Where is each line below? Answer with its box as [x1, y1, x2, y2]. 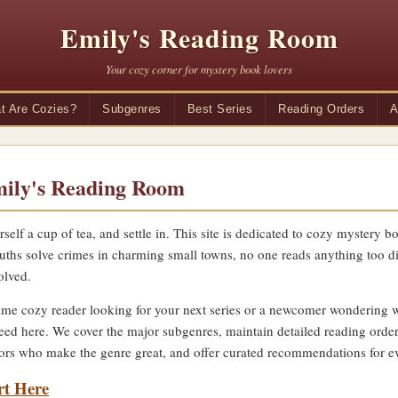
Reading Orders [278, 102, 364, 115]
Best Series [187, 102, 252, 115]
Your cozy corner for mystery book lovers [106, 61, 292, 76]
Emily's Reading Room [60, 18, 338, 57]
